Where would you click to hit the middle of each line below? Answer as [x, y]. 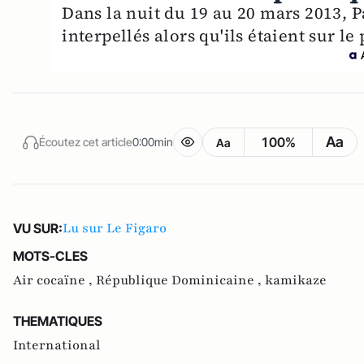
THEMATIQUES [58, 321]
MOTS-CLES [50, 256]
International [57, 346]
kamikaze [296, 281]
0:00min [153, 141]
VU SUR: [38, 229]
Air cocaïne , [54, 281]
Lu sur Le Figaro [115, 229]
